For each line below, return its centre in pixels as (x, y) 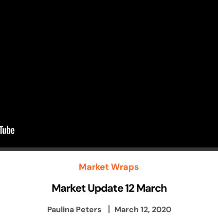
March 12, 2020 (143, 209)
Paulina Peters (74, 209)
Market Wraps (109, 166)
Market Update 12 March (109, 188)
